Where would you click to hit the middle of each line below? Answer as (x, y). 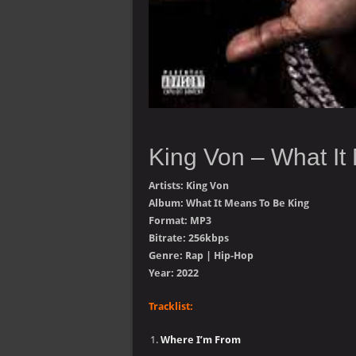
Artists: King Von (189, 186)
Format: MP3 (180, 221)
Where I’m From (201, 340)
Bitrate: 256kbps (189, 238)
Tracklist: (171, 306)
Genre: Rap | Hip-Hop (201, 255)
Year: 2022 (174, 273)
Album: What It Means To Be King (229, 203)
